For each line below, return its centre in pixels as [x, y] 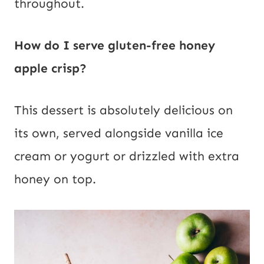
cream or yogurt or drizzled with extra [127, 156]
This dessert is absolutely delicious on [123, 110]
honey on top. [55, 179]
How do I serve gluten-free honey [115, 46]
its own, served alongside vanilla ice [119, 133]
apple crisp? [50, 69]
